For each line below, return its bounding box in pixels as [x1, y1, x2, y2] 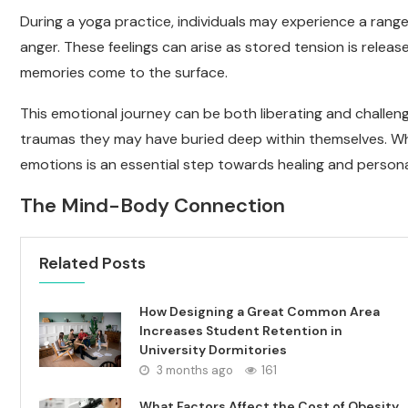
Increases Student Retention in [139, 322, 342, 339]
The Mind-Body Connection [20, 192, 285, 219]
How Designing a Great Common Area [139, 303, 380, 320]
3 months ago [154, 362, 233, 378]
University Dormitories [139, 342, 287, 358]
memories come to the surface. [20, 63, 228, 82]
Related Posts [39, 252, 146, 274]
